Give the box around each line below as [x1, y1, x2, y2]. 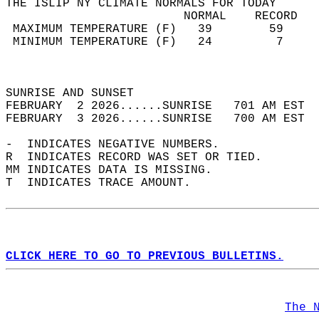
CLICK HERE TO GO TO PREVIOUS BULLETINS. [6, 250, 283, 263]
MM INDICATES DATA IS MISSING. [6, 164, 226, 177]
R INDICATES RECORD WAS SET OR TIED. [6, 151, 276, 164]
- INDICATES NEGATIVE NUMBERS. [6, 138, 234, 151]
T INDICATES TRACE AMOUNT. [6, 177, 205, 189]
